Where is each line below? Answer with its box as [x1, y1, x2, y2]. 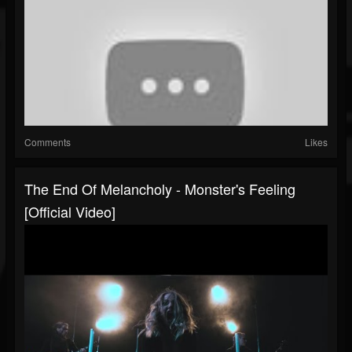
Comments [24, 135, 71, 149]
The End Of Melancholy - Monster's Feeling [24, 178, 295, 200]
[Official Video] [24, 201, 115, 222]
